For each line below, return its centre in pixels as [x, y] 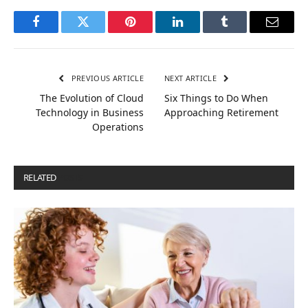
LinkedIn [199, 32]
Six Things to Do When [216, 98]
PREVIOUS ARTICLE [106, 78]
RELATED [41, 178]
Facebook [59, 32]
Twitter [100, 32]
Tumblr [242, 32]
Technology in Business [90, 113]
